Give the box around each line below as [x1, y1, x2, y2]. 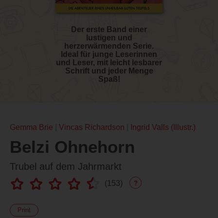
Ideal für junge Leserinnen [61, 50, 157, 59]
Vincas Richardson [59, 123, 125, 132]
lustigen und [86, 34, 132, 42]
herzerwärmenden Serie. [64, 42, 154, 51]
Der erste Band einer [71, 25, 147, 34]
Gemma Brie [10, 123, 53, 132]
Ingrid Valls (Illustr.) [130, 123, 196, 132]
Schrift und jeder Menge [65, 67, 153, 75]
